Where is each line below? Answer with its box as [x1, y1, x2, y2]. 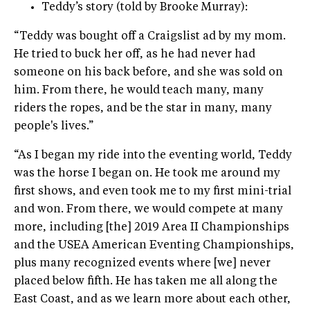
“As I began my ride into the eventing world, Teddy [14, 149, 292, 161]
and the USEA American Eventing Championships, [14, 239, 294, 251]
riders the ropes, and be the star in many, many [14, 102, 272, 114]
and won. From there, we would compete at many [14, 203, 283, 215]
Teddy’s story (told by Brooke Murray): [42, 1, 248, 13]
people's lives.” [14, 120, 93, 132]
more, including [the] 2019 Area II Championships [14, 221, 289, 233]
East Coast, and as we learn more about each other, [14, 293, 291, 305]
